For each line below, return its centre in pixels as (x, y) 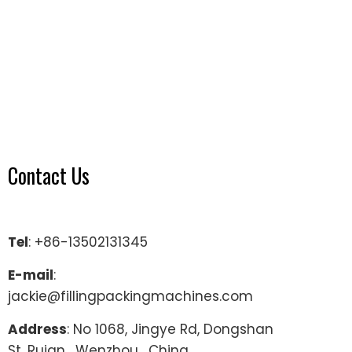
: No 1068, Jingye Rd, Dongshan (170, 329)
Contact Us (49, 175)
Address (37, 329)
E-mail (31, 275)
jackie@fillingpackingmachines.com (130, 296)
